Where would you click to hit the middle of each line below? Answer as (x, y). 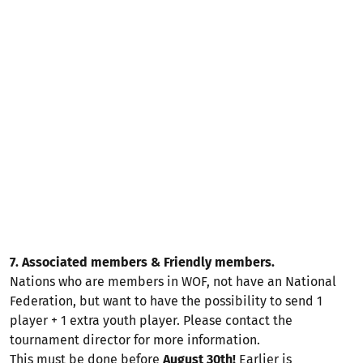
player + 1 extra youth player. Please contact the (151, 320)
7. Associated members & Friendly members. (142, 262)
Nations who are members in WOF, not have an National (173, 282)
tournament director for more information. (135, 340)
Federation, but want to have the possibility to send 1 (166, 301)
